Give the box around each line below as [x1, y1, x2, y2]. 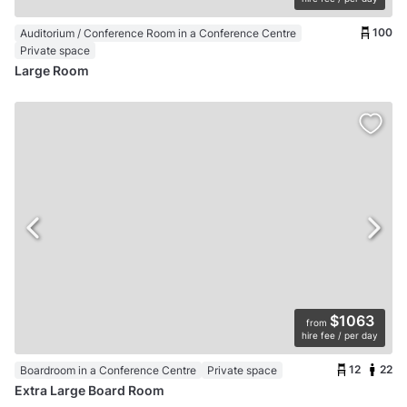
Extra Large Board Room [15, 382, 164, 398]
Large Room [15, 62, 89, 78]
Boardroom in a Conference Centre [20, 363, 196, 377]
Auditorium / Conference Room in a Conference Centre [20, 25, 296, 40]
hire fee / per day [302, 330, 378, 341]
